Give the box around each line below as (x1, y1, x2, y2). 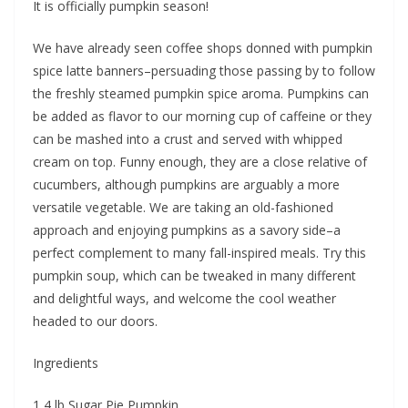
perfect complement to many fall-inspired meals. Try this (33, 243, 366, 261)
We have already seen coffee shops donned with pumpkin (33, 38, 372, 56)
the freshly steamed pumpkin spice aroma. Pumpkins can (33, 84, 369, 102)
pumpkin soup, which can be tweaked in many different (33, 266, 356, 284)
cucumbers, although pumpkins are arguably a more (33, 175, 340, 193)
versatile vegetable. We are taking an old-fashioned (33, 198, 333, 216)
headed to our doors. (33, 311, 158, 330)
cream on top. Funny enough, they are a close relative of (33, 152, 367, 170)
